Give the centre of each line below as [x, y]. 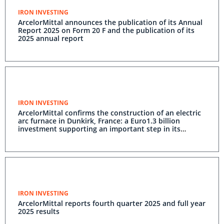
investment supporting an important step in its [99, 129]
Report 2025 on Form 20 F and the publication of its [106, 30]
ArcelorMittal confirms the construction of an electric [109, 113]
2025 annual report [51, 38]
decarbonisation [46, 137]
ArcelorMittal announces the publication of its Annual [110, 22]
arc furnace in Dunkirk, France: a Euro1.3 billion [99, 121]
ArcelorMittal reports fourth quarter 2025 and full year [112, 203]
